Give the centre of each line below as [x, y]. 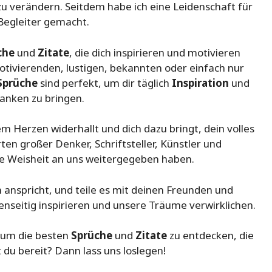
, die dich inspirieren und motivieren [155, 52]
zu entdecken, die [210, 236]
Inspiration [200, 83]
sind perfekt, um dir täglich [105, 83]
